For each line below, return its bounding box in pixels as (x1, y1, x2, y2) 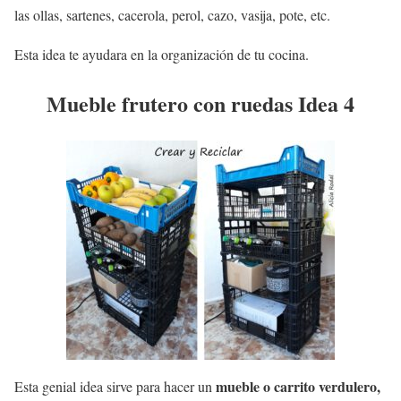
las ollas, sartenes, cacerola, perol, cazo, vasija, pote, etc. (14, 5, 330, 24)
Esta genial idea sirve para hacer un (14, 376, 216, 396)
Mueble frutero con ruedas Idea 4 (47, 87, 354, 119)
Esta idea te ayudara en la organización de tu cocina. (14, 45, 309, 64)
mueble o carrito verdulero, (216, 375, 380, 397)
